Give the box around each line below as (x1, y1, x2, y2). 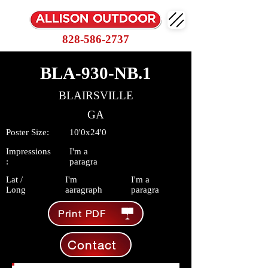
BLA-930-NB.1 (40, 63, 151, 83)
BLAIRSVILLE (58, 89, 133, 102)
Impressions (6, 147, 51, 156)
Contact (67, 237, 117, 252)
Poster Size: (6, 127, 49, 137)
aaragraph (65, 185, 102, 194)
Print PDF (58, 208, 106, 219)
